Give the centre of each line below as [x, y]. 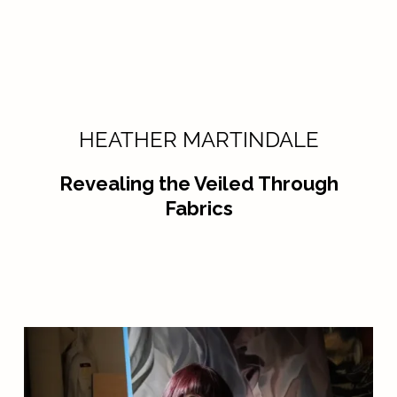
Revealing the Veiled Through [198, 183]
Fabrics [198, 208]
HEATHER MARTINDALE [198, 140]
